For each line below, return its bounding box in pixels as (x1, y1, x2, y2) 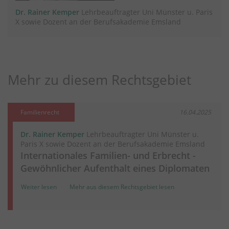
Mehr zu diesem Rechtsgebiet (8, 71, 191, 88)
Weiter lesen (21, 182, 57, 191)
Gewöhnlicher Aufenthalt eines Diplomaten (20, 161, 210, 174)
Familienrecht (20, 107, 59, 117)
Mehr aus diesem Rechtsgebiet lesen (70, 182, 174, 191)
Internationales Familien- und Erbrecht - (20, 148, 196, 162)
